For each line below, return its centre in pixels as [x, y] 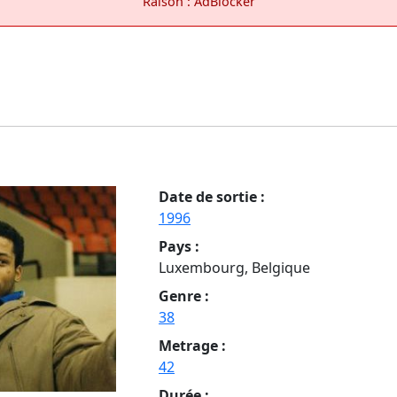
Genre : [184, 296]
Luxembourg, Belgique [234, 267]
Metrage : [192, 345]
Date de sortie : [212, 196]
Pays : [179, 246]
